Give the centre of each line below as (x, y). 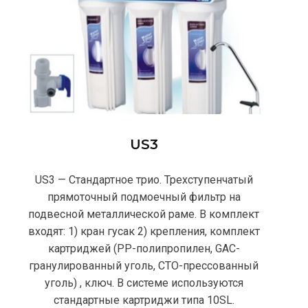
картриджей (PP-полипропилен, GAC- (144, 249)
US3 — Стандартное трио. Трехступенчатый (144, 180)
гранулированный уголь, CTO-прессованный (144, 266)
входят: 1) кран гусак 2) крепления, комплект (144, 232)
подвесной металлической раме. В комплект (144, 214)
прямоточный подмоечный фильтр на (144, 197)
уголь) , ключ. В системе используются (144, 283)
